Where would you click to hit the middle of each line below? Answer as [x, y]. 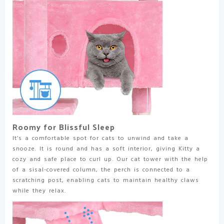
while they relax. [39, 191]
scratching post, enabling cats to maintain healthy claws [106, 180]
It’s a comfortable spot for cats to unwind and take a [100, 138]
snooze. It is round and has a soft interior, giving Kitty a [106, 149]
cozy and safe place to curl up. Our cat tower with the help [110, 159]
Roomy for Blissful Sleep [64, 126]
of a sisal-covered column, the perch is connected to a [101, 170]
